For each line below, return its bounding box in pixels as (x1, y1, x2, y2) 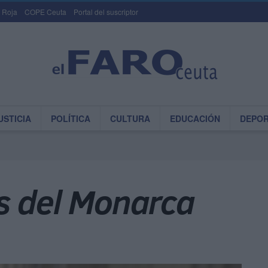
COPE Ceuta (25, 7, 66, 17)
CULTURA (110, 112, 150, 124)
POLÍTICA (51, 112, 90, 124)
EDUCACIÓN (170, 112, 220, 124)
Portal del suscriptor (74, 7, 138, 17)
